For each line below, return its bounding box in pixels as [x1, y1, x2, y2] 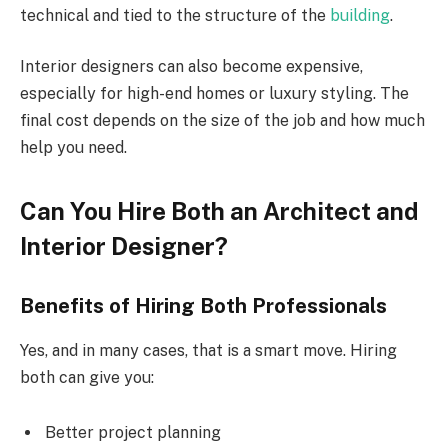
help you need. [20, 138, 127, 158]
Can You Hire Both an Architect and [20, 196, 418, 225]
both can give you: [20, 367, 154, 387]
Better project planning [45, 423, 221, 443]
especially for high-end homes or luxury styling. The [20, 84, 409, 104]
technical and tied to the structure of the [20, 5, 330, 25]
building [330, 5, 390, 25]
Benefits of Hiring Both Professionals [20, 294, 387, 319]
